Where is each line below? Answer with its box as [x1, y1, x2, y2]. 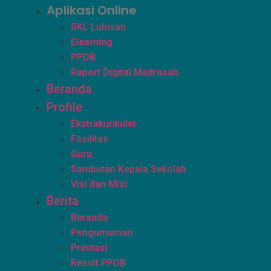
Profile [47, 100, 83, 114]
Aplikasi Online [47, 2, 137, 19]
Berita [47, 194, 79, 208]
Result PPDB [71, 257, 126, 269]
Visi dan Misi [71, 178, 128, 190]
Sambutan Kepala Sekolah [71, 163, 187, 175]
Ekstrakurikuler [71, 118, 137, 129]
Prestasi [71, 242, 108, 253]
